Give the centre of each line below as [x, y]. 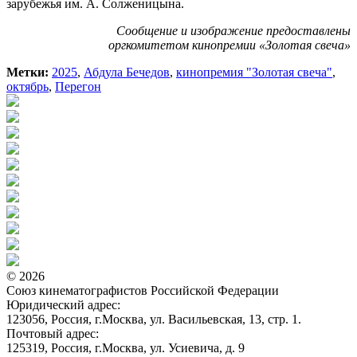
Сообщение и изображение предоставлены [233, 30]
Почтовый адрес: [53, 333]
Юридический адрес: [63, 304]
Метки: [27, 72]
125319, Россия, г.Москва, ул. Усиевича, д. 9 [126, 347]
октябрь [27, 86]
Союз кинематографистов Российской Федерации [143, 290]
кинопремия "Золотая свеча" [254, 72]
